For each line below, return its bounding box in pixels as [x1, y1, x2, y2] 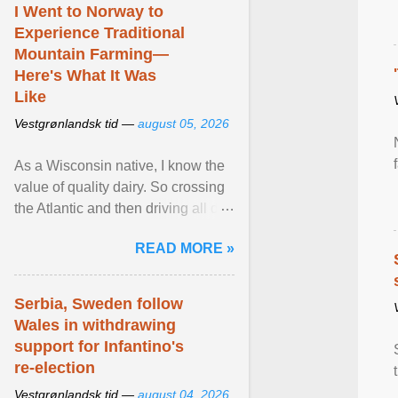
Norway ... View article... [14, 243, 169, 259]
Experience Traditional [14, 24, 185, 42]
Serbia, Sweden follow [14, 295, 183, 313]
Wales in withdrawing [14, 316, 176, 334]
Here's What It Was [14, 67, 156, 84]
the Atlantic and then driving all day [14, 201, 234, 216]
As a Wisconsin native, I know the [14, 158, 225, 173]
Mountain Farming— [14, 45, 169, 63]
